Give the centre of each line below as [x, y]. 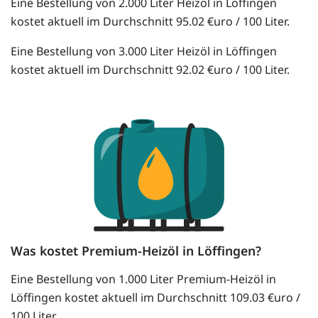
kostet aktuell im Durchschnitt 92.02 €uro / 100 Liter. [150, 70]
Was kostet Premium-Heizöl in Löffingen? [136, 251]
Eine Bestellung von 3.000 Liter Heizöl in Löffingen [144, 51]
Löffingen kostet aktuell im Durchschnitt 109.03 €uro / [155, 298]
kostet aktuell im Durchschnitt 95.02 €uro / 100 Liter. [150, 22]
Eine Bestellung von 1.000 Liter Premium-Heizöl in [143, 279]
